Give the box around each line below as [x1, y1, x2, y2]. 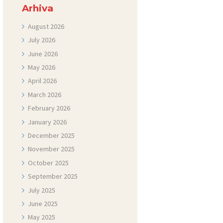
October [28, 158, 55, 167]
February [28, 104, 57, 113]
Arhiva [21, 2, 53, 14]
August [28, 21, 51, 31]
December [28, 130, 61, 140]
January [28, 117, 53, 126]
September [28, 172, 64, 181]
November [28, 144, 61, 154]
